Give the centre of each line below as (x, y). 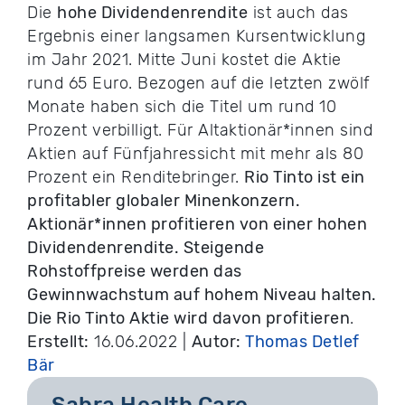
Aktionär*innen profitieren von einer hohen (197, 225)
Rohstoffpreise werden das (135, 272)
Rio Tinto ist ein (305, 178)
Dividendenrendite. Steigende (146, 248)
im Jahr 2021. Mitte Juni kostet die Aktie (184, 60)
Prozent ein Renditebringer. (136, 178)
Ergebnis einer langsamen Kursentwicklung (196, 37)
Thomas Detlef (302, 342)
